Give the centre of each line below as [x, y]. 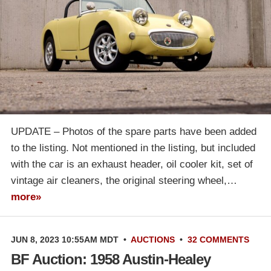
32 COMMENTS [218, 240]
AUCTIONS [153, 240]
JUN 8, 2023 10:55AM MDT [65, 240]
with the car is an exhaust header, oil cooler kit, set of [132, 165]
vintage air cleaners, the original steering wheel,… [124, 181]
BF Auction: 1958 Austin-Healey [111, 260]
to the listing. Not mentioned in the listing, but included [133, 148]
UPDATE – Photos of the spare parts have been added [134, 132]
